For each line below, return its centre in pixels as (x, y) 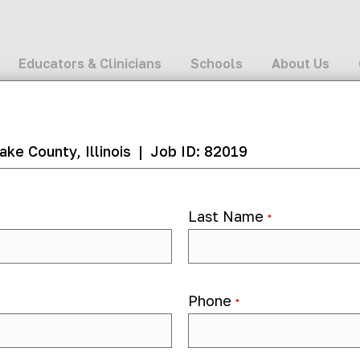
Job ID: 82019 (197, 151)
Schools (216, 64)
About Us (300, 64)
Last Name (226, 216)
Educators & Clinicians (90, 64)
